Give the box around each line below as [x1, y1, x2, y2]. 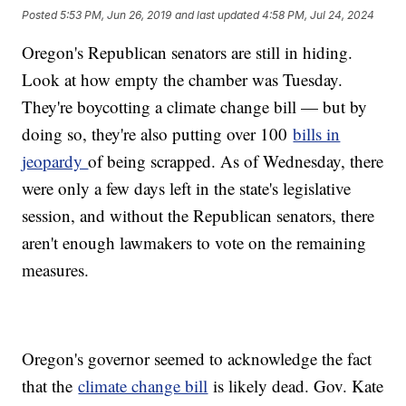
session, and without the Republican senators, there [22, 204, 375, 227]
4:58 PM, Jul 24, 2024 [262, 7, 375, 22]
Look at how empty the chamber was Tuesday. [22, 68, 343, 92]
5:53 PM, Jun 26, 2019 [60, 7, 172, 22]
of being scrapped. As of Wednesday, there [88, 150, 384, 173]
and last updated [175, 7, 260, 22]
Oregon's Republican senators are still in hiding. [22, 41, 353, 64]
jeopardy [22, 150, 89, 173]
